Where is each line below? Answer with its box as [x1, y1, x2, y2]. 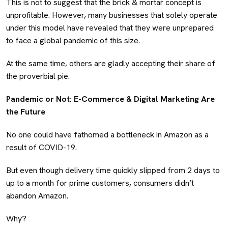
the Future [6, 106, 47, 117]
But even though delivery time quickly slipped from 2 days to [6, 164, 220, 176]
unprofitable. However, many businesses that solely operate [6, 9, 217, 20]
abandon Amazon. [6, 190, 68, 201]
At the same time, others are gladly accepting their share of [6, 58, 215, 69]
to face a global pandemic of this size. [6, 35, 140, 46]
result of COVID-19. [6, 141, 77, 153]
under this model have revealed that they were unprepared [6, 22, 214, 33]
